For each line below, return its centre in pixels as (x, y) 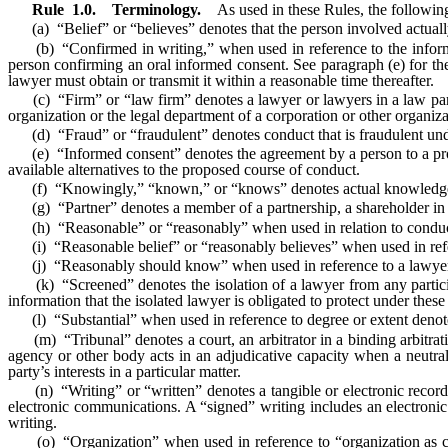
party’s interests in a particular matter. (124, 371)
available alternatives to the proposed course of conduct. (184, 170)
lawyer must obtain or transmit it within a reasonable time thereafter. (221, 80)
